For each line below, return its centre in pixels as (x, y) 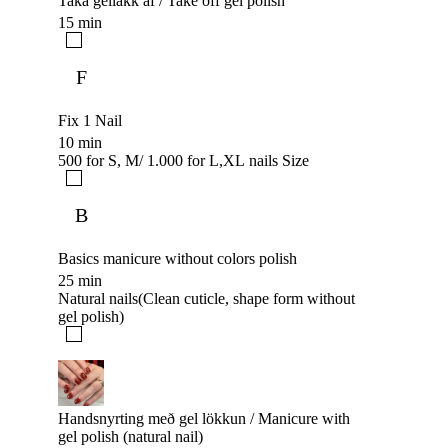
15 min (80, 23)
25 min (80, 281)
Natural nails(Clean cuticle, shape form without (206, 299)
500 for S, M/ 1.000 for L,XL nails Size (183, 161)
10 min (80, 143)
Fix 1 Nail (90, 121)
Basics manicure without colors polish (177, 259)
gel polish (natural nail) (130, 437)
